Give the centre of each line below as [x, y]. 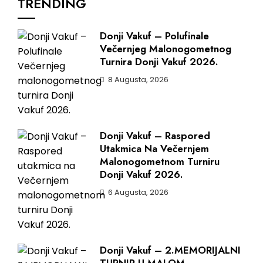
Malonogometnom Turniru [160, 161]
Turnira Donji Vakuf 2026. [159, 62]
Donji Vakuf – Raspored [155, 136]
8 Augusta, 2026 [138, 80]
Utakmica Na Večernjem [154, 149]
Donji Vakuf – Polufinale [154, 36]
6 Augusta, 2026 [138, 192]
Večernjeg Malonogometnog [166, 49]
